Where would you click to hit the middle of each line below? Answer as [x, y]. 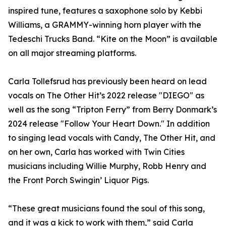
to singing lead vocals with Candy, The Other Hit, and [112, 138]
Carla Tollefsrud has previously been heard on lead [107, 81]
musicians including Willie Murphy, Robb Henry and [107, 166]
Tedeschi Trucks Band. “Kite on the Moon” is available [113, 39]
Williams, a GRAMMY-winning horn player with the [105, 25]
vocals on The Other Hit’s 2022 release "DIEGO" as [106, 96]
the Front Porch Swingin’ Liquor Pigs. [78, 180]
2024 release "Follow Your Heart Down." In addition [109, 124]
